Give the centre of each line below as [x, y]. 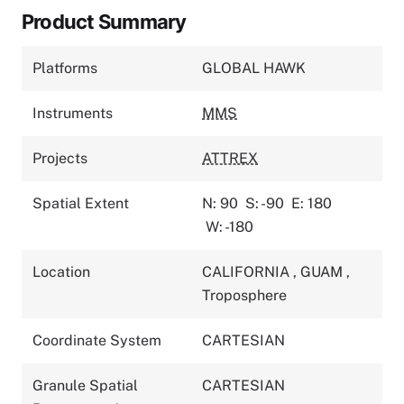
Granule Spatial [85, 385]
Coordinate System [97, 340]
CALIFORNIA [248, 271]
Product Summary [104, 21]
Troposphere [244, 295]
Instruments [73, 113]
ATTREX [230, 158]
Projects [60, 158]
